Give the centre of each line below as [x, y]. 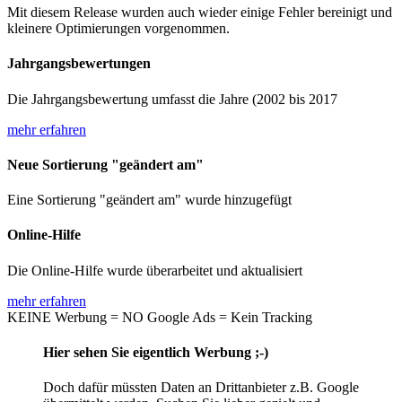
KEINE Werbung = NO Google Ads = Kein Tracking [160, 317]
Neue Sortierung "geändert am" [105, 164]
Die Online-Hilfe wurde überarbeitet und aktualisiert [155, 270]
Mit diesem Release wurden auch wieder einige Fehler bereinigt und [200, 13]
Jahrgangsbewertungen [79, 64]
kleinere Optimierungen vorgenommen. [118, 29]
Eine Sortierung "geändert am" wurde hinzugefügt [149, 200]
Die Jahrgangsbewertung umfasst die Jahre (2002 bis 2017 [172, 99]
